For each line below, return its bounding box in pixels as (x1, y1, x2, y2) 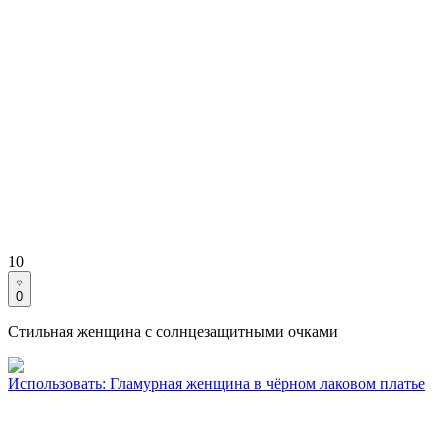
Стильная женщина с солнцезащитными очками (8, 323, 338, 341)
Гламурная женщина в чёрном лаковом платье (110, 375, 425, 393)
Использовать (8, 375, 102, 393)
